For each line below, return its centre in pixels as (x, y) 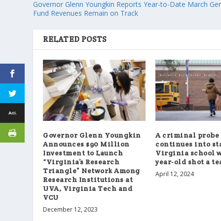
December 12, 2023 (71, 210)
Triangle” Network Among (92, 171)
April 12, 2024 (175, 174)
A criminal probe (187, 135)
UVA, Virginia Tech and (88, 189)
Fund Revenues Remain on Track (86, 13)
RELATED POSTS (75, 39)
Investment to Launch (83, 153)
